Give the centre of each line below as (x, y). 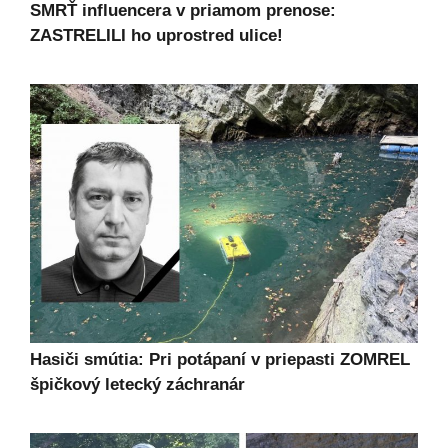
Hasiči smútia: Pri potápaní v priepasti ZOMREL (220, 359)
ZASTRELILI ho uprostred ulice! (156, 36)
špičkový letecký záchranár (137, 384)
